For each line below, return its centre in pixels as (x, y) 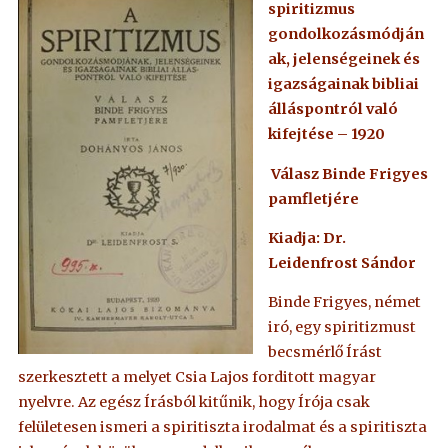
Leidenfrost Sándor (341, 262)
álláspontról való (332, 109)
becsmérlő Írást (324, 352)
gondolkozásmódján (345, 34)
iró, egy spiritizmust (341, 327)
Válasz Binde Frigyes (347, 173)
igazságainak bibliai (343, 84)
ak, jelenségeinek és (343, 59)
